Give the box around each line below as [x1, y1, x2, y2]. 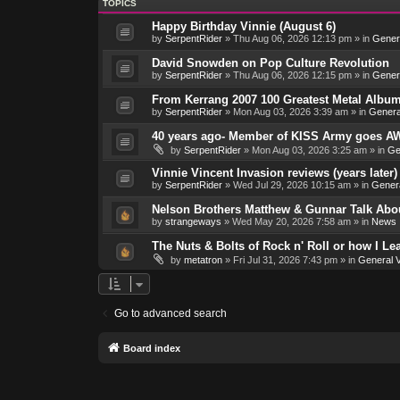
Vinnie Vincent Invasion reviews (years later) [151, 166, 397, 180]
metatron [183, 254, 222, 266]
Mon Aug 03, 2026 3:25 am [251, 145, 367, 156]
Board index [122, 343, 180, 354]
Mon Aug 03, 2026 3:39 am [232, 106, 348, 118]
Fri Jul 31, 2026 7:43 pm [232, 254, 337, 266]
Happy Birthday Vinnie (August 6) [151, 20, 336, 34]
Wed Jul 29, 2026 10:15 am [232, 179, 351, 191]
